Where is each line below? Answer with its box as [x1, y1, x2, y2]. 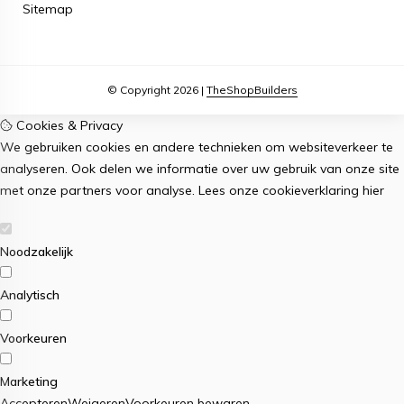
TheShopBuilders [206, 83, 298, 96]
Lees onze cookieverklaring [195, 182, 363, 198]
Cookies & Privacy [13, 117, 123, 133]
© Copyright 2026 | [106, 83, 207, 96]
